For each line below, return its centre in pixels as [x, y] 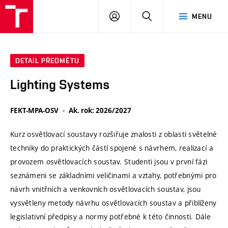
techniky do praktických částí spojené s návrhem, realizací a [112, 148]
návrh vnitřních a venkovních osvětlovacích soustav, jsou [106, 189]
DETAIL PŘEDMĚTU [47, 61]
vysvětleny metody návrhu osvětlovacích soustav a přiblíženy [113, 203]
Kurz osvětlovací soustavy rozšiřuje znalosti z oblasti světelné [114, 134]
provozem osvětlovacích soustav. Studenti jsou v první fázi [109, 162]
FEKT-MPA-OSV [34, 111]
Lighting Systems [60, 85]
